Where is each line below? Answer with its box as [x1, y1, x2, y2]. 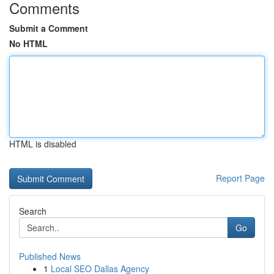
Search [19, 205, 46, 217]
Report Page [216, 172, 265, 184]
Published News [19, 250, 81, 262]
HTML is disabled [9, 138, 76, 150]
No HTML [9, 37, 48, 50]
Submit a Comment [9, 22, 88, 34]
